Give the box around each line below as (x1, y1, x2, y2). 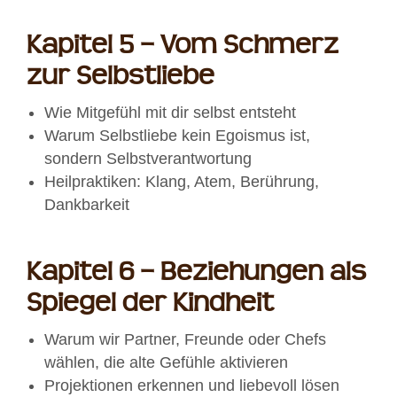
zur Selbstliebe (27, 61, 214, 93)
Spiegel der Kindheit (27, 288, 274, 320)
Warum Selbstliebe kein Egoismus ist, (44, 127, 310, 145)
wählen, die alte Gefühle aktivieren (44, 354, 288, 372)
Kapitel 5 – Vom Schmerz (27, 30, 339, 62)
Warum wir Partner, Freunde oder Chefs (44, 331, 326, 349)
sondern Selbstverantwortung (44, 150, 252, 168)
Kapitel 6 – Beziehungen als (27, 257, 366, 289)
